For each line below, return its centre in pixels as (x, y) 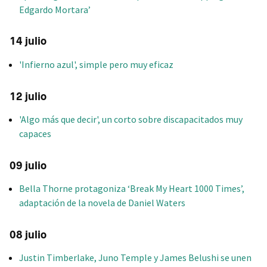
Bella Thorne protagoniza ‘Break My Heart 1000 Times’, (132, 189)
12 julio (28, 96)
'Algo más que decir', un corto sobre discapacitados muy (131, 119)
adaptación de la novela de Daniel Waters (102, 203)
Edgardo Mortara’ (55, 9)
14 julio (28, 41)
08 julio (28, 235)
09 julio (28, 165)
